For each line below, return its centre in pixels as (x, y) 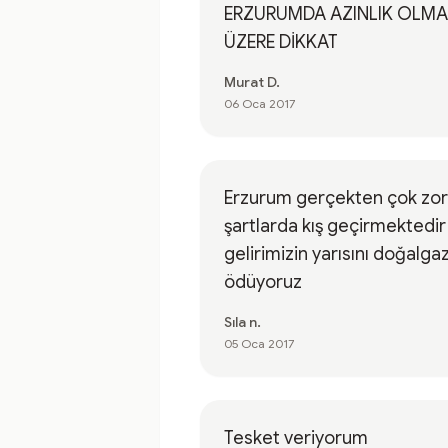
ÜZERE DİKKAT (281, 42)
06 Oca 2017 (259, 103)
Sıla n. (242, 322)
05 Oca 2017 (259, 343)
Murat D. (252, 82)
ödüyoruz (263, 282)
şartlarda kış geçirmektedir (335, 226)
